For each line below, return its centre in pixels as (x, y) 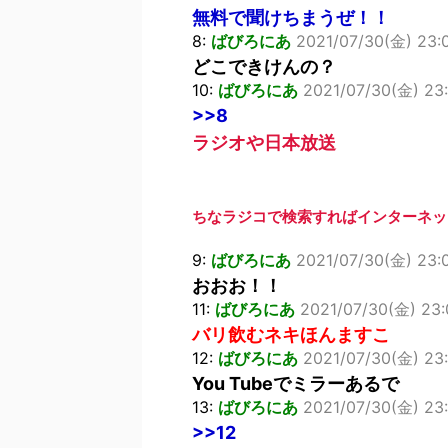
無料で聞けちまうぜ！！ (291, 17)
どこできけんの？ (264, 66)
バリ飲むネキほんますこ (291, 334)
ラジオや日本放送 (264, 142)
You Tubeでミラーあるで (295, 383)
